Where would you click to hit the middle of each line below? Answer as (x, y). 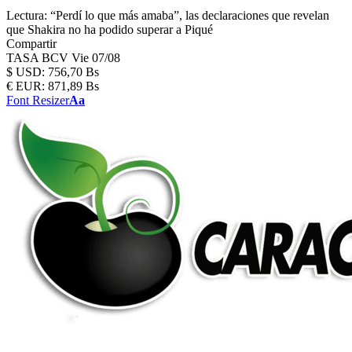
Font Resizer (38, 100)
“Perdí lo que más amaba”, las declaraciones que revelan (190, 15)
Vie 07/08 (96, 58)
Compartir (31, 44)
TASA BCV (39, 58)
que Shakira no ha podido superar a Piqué (110, 29)
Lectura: (27, 15)
